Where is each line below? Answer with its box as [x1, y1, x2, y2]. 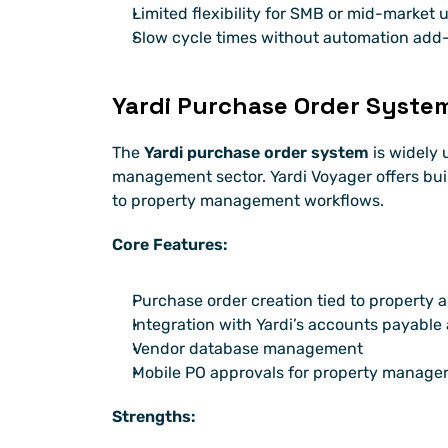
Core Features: [112, 235, 228, 255]
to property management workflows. [112, 191, 384, 211]
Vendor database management [132, 339, 363, 359]
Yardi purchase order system [144, 143, 369, 163]
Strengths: [112, 407, 196, 427]
